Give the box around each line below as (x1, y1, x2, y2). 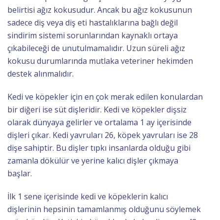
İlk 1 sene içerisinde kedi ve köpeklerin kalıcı (7, 191, 168, 202)
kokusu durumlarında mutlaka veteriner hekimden (7, 55, 193, 67)
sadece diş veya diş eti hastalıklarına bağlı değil (7, 17, 178, 28)
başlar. (7, 168, 34, 179)
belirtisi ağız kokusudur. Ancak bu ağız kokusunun (7, 4, 192, 16)
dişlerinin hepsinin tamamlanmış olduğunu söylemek (7, 204, 201, 215)
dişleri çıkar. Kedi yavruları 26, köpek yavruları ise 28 (7, 130, 198, 141)
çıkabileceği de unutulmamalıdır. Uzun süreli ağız (7, 43, 185, 54)
